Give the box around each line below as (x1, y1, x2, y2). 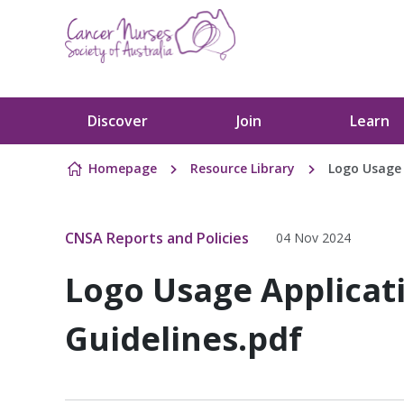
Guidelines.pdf (65, 317, 302, 361)
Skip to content (60, 106, 170, 126)
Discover (87, 111, 148, 131)
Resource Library (190, 160, 295, 177)
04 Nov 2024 (276, 229, 351, 246)
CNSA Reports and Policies (65, 228, 249, 248)
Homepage (88, 160, 157, 177)
